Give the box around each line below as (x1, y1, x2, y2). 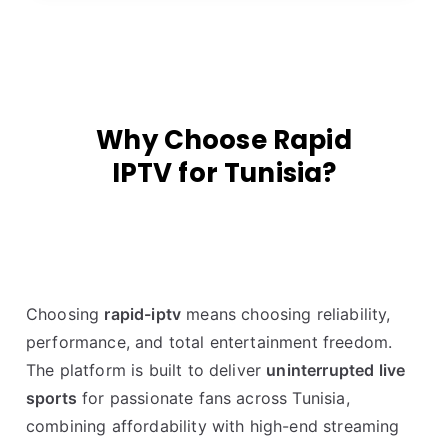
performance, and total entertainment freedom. (26, 332, 393, 353)
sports (26, 388, 77, 409)
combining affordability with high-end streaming (26, 416, 400, 437)
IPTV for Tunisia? (111, 155, 337, 192)
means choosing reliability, (181, 304, 391, 325)
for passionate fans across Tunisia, (76, 388, 350, 409)
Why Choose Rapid (96, 122, 352, 159)
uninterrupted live (266, 360, 406, 381)
